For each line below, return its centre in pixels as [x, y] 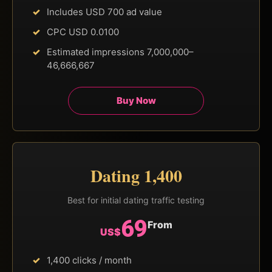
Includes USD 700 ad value [104, 12]
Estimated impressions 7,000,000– [120, 52]
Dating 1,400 [136, 175]
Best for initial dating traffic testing [136, 200]
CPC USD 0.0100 [83, 32]
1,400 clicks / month [89, 260]
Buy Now [136, 100]
